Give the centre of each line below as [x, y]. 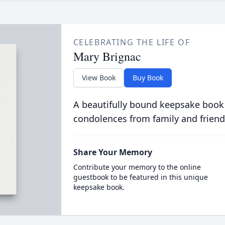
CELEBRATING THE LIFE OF [132, 42]
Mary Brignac [107, 56]
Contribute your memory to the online [137, 167]
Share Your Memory [113, 152]
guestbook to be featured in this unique [140, 177]
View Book [98, 78]
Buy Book [148, 78]
